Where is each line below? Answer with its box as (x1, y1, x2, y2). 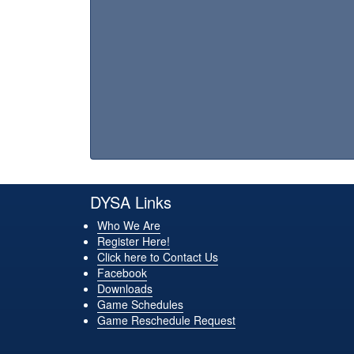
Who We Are (97, 217, 160, 234)
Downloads (97, 281, 153, 297)
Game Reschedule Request (97, 312, 235, 329)
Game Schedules (97, 296, 183, 313)
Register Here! (97, 233, 170, 250)
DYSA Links (90, 190, 171, 214)
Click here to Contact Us (97, 249, 218, 265)
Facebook (97, 265, 147, 281)
